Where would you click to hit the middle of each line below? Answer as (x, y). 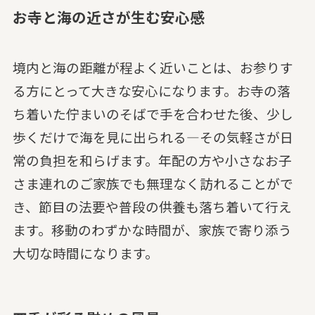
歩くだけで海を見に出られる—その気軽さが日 (153, 137)
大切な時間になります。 (85, 253)
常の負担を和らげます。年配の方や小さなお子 (152, 160)
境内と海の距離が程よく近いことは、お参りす (153, 67)
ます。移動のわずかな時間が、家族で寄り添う (152, 230)
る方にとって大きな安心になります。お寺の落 (151, 91)
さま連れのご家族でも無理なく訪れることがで (153, 184)
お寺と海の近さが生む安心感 (108, 17)
